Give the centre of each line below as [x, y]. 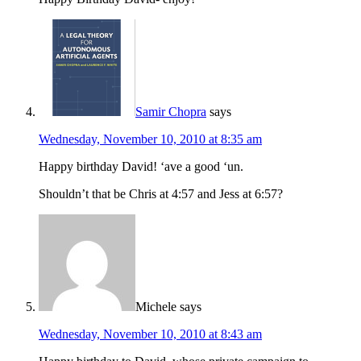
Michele [156, 307]
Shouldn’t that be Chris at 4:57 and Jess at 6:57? [161, 194]
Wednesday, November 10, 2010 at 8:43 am [150, 334]
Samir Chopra [171, 112]
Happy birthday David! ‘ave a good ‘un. [141, 167]
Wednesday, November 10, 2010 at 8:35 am [150, 139]
